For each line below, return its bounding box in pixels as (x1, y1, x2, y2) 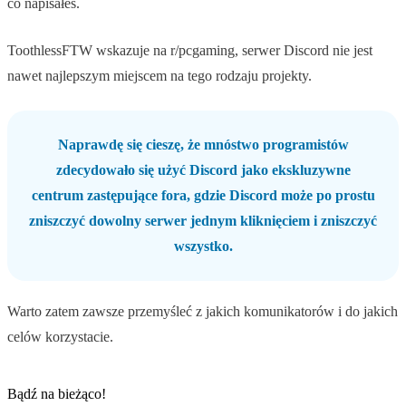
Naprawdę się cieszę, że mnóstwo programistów (57, 137, 349, 153)
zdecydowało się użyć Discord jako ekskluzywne (55, 162, 351, 179)
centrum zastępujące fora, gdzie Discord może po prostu (31, 188, 375, 204)
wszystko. (173, 238, 233, 255)
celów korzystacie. (7, 329, 113, 345)
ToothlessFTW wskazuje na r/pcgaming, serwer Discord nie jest (7, 43, 372, 59)
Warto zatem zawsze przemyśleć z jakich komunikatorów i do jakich (7, 304, 398, 320)
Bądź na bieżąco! (7, 386, 106, 402)
